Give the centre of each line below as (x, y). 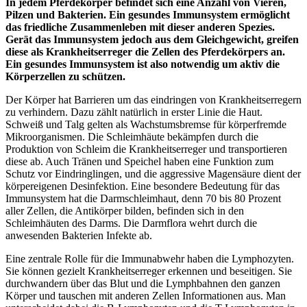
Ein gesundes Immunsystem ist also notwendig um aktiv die (143, 64)
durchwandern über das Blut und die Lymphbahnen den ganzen (143, 283)
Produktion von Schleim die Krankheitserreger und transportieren (146, 149)
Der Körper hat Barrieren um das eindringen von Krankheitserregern (153, 99)
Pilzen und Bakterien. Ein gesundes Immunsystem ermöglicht (148, 14)
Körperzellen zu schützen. (65, 76)
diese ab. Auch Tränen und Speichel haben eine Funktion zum (139, 161)
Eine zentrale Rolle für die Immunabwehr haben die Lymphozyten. (150, 258)
